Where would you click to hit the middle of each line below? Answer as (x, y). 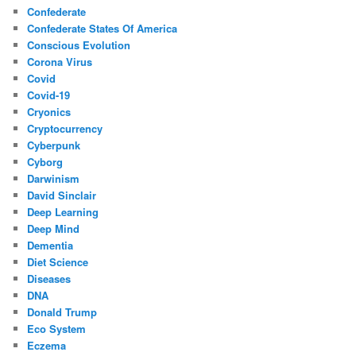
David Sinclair (62, 195)
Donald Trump (62, 311)
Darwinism (54, 178)
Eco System (57, 328)
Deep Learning (63, 211)
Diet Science (58, 261)
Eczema (47, 345)
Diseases (49, 278)
